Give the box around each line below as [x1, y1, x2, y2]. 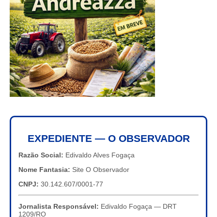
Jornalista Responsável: [18, 202, 99, 211]
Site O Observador [70, 166, 129, 174]
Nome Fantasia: [18, 166, 70, 174]
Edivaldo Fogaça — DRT [99, 202, 177, 211]
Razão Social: [18, 151, 63, 159]
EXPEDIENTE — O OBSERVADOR [27, 133, 190, 144]
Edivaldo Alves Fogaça [63, 151, 135, 159]
